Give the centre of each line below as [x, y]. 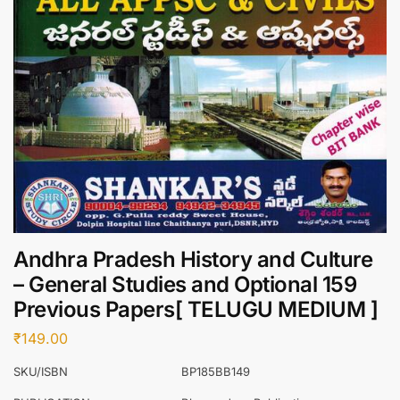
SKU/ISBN [41, 371]
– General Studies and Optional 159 [185, 285]
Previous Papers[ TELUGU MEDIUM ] [196, 310]
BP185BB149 [216, 371]
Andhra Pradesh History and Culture [193, 260]
